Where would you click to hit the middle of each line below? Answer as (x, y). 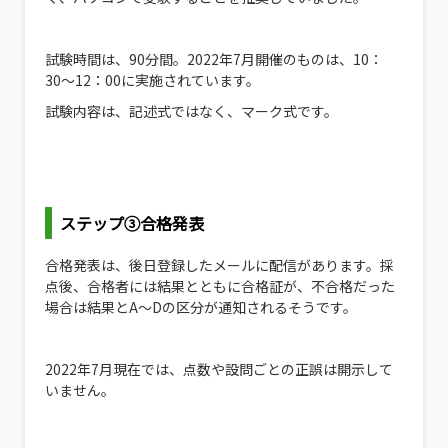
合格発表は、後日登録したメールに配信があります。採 (219, 264)
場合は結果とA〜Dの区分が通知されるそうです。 (201, 306)
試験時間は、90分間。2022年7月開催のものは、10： (214, 59)
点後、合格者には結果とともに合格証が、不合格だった (220, 285)
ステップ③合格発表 (132, 222)
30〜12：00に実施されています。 (152, 80)
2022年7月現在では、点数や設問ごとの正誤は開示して (219, 368)
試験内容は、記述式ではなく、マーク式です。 (191, 111)
